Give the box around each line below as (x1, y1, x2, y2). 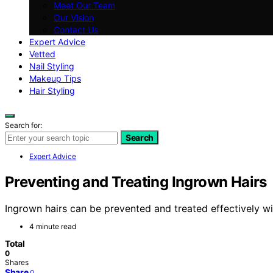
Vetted (29, 48, 55, 59)
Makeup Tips (29, 73, 81, 83)
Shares (5, 258, 29, 268)
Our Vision (54, 12, 94, 23)
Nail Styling (29, 60, 74, 71)
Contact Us (54, 24, 98, 35)
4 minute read (29, 222, 76, 232)
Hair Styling (29, 85, 75, 96)
